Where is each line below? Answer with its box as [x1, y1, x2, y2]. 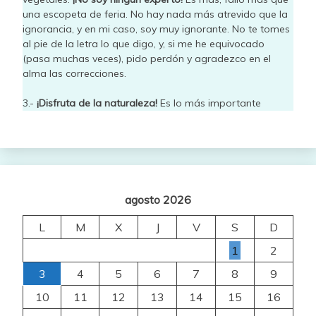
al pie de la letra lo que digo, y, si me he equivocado [23, 37, 265, 50]
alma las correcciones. [23, 66, 126, 80]
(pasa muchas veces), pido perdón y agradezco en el [23, 51, 271, 65]
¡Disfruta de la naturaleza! [37, 96, 157, 109]
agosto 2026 [125, 192, 191, 207]
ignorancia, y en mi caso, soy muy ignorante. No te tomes [23, 22, 290, 35]
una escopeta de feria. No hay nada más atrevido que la [23, 7, 288, 20]
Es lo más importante [157, 96, 261, 109]
